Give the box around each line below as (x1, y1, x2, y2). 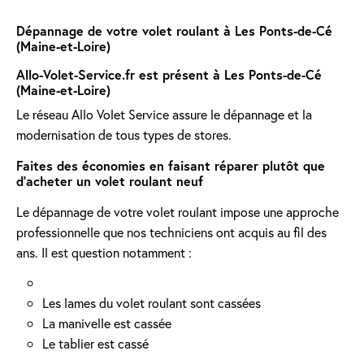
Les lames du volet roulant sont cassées (42, 294, 261, 311)
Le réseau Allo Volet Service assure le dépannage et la (16, 106, 312, 123)
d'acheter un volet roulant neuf (16, 172, 203, 189)
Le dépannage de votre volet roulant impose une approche (16, 203, 339, 220)
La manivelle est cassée (42, 314, 171, 331)
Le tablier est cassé (42, 335, 149, 352)
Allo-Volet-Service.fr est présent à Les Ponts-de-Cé (16, 66, 322, 83)
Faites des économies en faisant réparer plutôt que (16, 157, 325, 174)
